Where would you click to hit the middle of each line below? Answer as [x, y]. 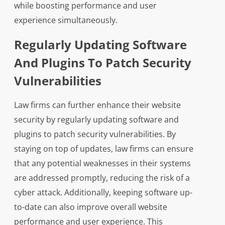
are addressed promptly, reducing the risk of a [102, 178]
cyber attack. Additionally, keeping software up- [103, 193]
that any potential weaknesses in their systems [102, 163]
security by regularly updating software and [96, 120]
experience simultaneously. [66, 20]
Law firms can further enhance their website [97, 105]
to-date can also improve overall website [90, 207]
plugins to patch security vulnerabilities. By [95, 134]
